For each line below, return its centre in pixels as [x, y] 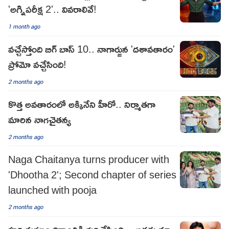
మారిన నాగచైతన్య [40, 119]
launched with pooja [52, 189]
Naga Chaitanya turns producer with [89, 159]
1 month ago [24, 26]
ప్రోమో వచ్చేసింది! [37, 64]
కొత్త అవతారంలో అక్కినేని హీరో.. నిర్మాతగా [82, 104]
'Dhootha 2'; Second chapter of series [92, 174]
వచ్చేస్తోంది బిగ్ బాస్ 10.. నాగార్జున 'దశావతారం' [91, 49]
